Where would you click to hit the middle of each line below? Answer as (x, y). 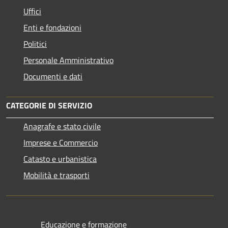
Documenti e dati (53, 76)
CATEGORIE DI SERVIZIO (49, 105)
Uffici (32, 11)
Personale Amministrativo (68, 60)
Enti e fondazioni (52, 27)
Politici (35, 44)
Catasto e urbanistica (60, 159)
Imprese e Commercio (61, 142)
